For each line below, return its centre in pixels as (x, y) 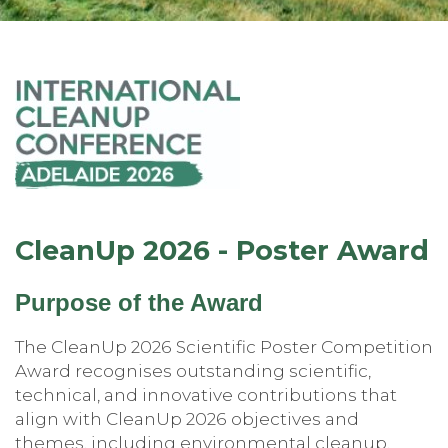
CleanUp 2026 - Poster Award (222, 250)
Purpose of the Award (139, 302)
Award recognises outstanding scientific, (193, 370)
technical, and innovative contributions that (206, 394)
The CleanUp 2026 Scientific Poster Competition (224, 346)
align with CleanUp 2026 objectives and (187, 418)
